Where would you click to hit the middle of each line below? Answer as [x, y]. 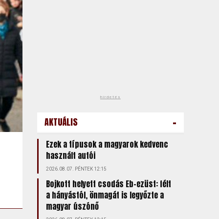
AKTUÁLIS [61, 122]
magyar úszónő [72, 206]
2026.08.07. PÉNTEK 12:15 [76, 169]
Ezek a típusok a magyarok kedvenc [107, 144]
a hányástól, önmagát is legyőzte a [105, 195]
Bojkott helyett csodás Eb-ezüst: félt [108, 184]
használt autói [70, 155]
